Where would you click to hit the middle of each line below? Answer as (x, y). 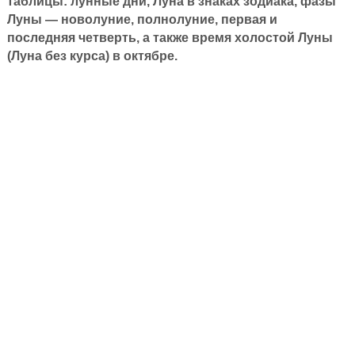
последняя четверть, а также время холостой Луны (170, 37)
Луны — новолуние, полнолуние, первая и (142, 19)
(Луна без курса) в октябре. (92, 55)
